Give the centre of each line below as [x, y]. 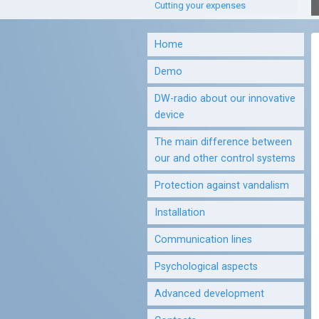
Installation [179, 213]
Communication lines [203, 240]
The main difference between [223, 142]
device [169, 115]
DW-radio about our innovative [225, 99]
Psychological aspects [206, 267]
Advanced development [209, 294]
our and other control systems [225, 158]
